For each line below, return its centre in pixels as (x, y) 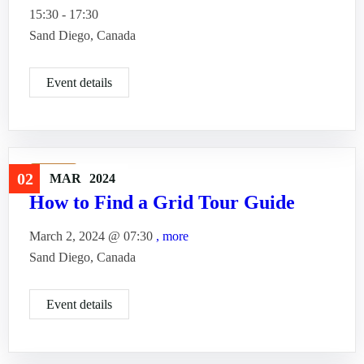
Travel (54, 174)
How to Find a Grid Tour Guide (162, 202)
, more (172, 236)
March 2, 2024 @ (76, 236)
